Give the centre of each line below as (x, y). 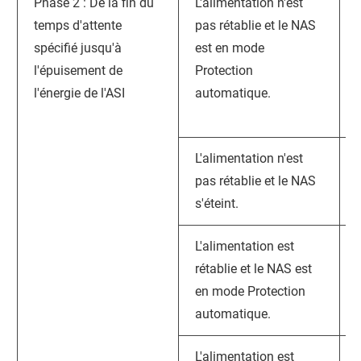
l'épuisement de (78, 71)
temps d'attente (78, 25)
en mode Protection (250, 291)
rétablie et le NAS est (253, 269)
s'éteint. (217, 203)
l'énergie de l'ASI (79, 93)
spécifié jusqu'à (78, 48)
